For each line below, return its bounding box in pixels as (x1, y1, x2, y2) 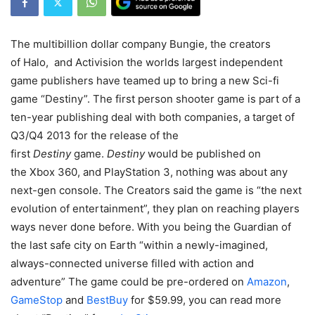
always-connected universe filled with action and (11, 257, 254, 271)
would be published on (145, 147, 261, 161)
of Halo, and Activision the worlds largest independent (11, 56, 283, 70)
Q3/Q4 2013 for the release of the (11, 129, 179, 143)
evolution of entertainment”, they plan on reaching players (11, 202, 300, 216)
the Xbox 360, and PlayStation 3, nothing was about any (11, 165, 288, 179)
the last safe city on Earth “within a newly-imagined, (11, 238, 268, 252)
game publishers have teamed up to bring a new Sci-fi (11, 74, 279, 88)
